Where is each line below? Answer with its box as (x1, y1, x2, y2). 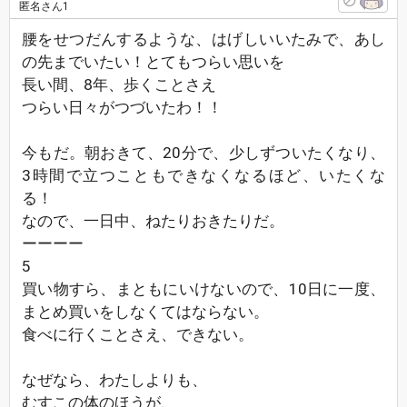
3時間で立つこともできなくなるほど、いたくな (22, 166, 385, 184)
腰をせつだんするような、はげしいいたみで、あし (22, 30, 385, 48)
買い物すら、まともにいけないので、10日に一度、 (22, 280, 385, 298)
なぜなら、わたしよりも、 (22, 371, 207, 389)
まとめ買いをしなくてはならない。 (22, 303, 269, 321)
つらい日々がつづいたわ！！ (22, 98, 223, 116)
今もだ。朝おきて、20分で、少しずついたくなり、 (22, 144, 385, 162)
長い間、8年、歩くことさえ (22, 75, 216, 94)
